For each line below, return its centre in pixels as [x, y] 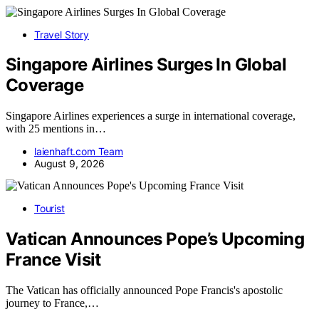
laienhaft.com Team [79, 152]
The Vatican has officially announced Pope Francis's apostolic [144, 291]
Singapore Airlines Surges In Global [146, 65]
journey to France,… [52, 303]
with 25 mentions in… [56, 129]
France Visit [53, 260]
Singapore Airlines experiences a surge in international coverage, [151, 116]
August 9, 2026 [69, 164]
